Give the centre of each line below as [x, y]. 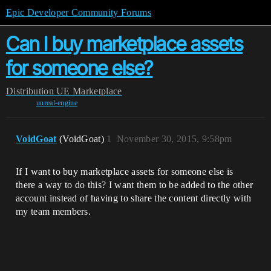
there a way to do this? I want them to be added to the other [135, 185]
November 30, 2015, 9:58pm [174, 139]
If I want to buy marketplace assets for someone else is [125, 171]
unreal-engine [57, 103]
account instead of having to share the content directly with [134, 198]
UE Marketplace [89, 91]
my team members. [54, 211]
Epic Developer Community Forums [79, 12]
